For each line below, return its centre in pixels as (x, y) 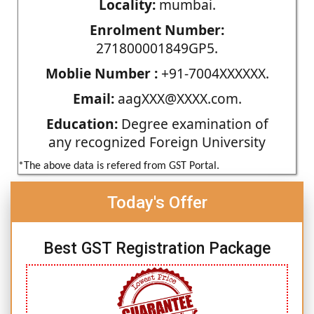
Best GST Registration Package (157, 248)
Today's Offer (157, 202)
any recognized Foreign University (157, 142)
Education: (82, 123)
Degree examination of (193, 123)
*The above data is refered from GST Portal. (119, 166)
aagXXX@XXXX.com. (178, 98)
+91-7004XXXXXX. (213, 73)
